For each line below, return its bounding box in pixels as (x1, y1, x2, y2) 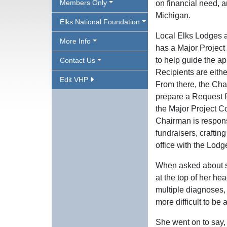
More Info (60, 37, 91, 45)
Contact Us (60, 56, 95, 64)
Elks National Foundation (60, 18, 140, 26)
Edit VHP (60, 75, 90, 84)
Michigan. (156, 11, 191, 20)
